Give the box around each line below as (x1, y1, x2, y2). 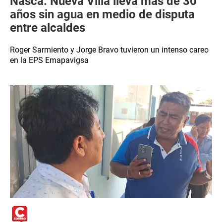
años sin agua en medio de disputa (10, 7, 195, 21)
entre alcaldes (10, 21, 85, 35)
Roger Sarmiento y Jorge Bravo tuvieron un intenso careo (10, 45, 209, 55)
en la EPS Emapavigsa (10, 55, 89, 65)
